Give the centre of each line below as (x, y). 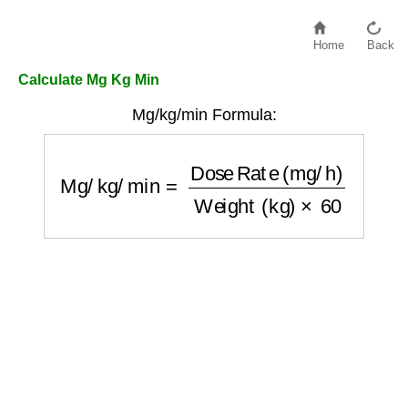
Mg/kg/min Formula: (204, 115)
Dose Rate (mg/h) (230, 160)
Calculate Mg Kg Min (89, 80)
